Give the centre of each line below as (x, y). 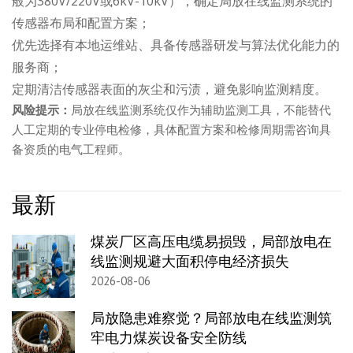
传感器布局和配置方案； (81, 23)
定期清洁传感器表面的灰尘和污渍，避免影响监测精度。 (169, 89)
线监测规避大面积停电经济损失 (190, 262)
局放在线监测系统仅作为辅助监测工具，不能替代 (201, 110)
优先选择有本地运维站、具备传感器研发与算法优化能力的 (176, 45)
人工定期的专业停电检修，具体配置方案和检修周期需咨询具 (171, 130)
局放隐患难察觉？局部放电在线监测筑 (211, 318)
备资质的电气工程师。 (71, 149)
